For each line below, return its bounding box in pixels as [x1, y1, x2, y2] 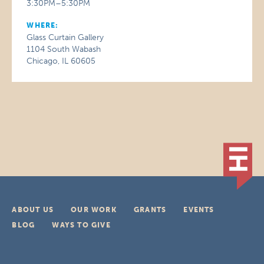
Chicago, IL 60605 [27, 55, 96, 66]
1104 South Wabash [27, 44, 101, 54]
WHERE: [27, 21, 59, 29]
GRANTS [133, 205, 167, 214]
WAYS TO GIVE [52, 220, 111, 229]
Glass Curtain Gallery [27, 32, 104, 42]
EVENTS [183, 205, 214, 214]
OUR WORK [71, 205, 117, 214]
